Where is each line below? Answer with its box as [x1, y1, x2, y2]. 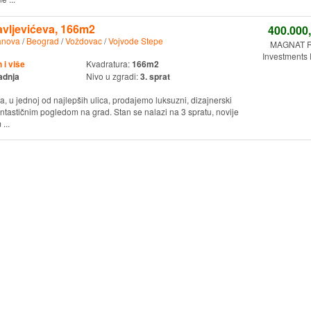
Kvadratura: [85, 57, 132, 69]
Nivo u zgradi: [85, 69, 140, 82]
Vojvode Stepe [108, 34, 163, 47]
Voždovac [65, 34, 102, 47]
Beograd [26, 34, 59, 47]
